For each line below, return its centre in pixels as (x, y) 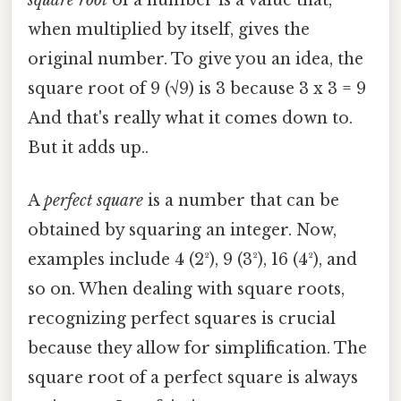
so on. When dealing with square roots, (186, 290)
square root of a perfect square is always (193, 378)
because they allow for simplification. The (197, 349)
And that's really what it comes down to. (190, 118)
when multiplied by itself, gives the (169, 29)
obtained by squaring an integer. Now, (182, 230)
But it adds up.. (88, 147)
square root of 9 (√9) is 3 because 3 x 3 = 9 (197, 88)
